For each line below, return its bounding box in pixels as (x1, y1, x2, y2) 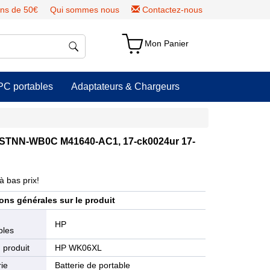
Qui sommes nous (50, 5, 119, 14)
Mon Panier (145, 39, 189, 48)
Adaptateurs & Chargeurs (71, 81, 180, 92)
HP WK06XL (55, 243, 102, 253)
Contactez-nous (142, 5, 202, 14)
